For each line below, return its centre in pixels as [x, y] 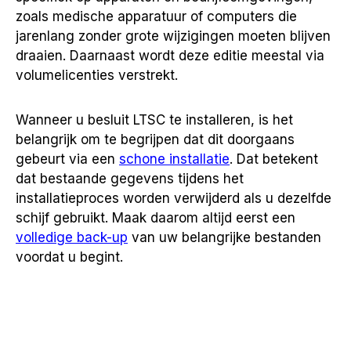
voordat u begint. [69, 257]
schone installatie [174, 159]
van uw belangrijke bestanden [224, 237]
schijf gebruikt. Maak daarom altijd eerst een [156, 218]
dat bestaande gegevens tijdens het [130, 179]
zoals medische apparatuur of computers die [156, 16]
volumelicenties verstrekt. [97, 75]
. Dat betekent [274, 159]
